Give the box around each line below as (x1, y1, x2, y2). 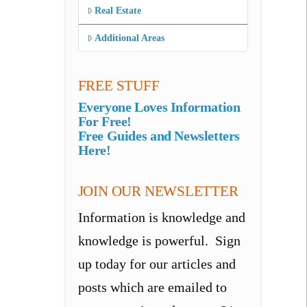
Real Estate (94, 5, 141, 16)
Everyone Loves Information (77, 99, 241, 115)
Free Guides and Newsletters (77, 128, 241, 144)
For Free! (77, 114, 132, 130)
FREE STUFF (77, 77, 160, 94)
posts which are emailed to (77, 280, 227, 295)
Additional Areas (94, 33, 164, 44)
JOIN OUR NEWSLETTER (77, 182, 238, 199)
